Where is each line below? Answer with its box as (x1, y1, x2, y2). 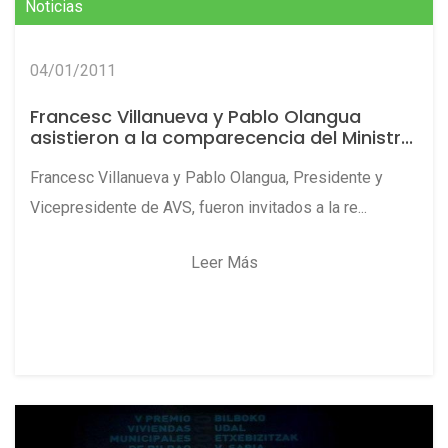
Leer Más (190, 253, 258, 273)
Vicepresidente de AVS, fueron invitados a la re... (30, 198, 367, 218)
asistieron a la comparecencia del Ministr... (30, 125, 413, 151)
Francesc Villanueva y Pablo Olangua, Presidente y (30, 168, 383, 188)
